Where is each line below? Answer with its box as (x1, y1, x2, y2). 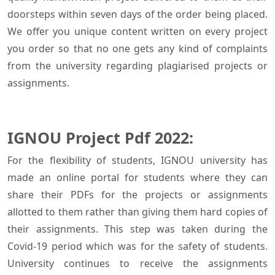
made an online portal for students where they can (7, 171, 268, 185)
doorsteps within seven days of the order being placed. (7, 7, 268, 21)
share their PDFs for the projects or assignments (7, 188, 268, 202)
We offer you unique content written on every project (7, 25, 268, 39)
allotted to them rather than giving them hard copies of (7, 205, 268, 219)
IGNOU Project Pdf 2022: (7, 127, 193, 149)
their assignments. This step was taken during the (7, 222, 268, 236)
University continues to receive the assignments (7, 257, 268, 271)
